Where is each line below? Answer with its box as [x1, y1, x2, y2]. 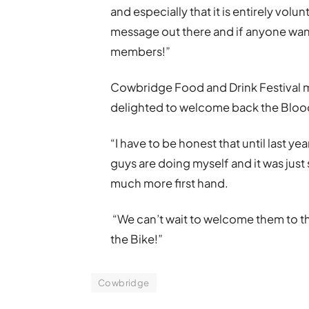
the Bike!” [110, 232, 163, 247]
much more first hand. [110, 176, 229, 191]
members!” [110, 43, 171, 59]
